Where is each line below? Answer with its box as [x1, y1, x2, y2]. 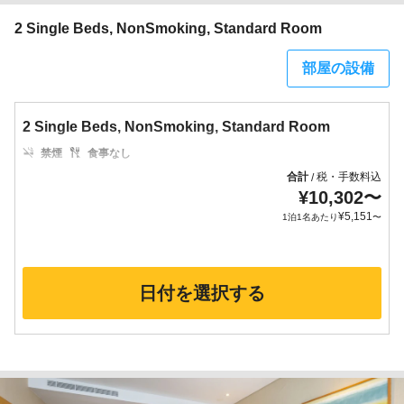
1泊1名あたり [282, 212, 338, 222]
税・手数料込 [317, 170, 381, 183]
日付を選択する [139, 283, 265, 303]
